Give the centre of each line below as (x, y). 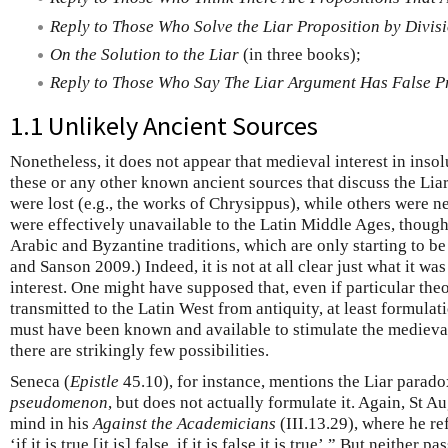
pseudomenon (59, 402)
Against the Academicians (184, 423)
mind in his (51, 423)
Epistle (94, 381)
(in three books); (300, 54)
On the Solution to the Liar (144, 54)
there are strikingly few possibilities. (139, 350)
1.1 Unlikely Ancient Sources (164, 125)
